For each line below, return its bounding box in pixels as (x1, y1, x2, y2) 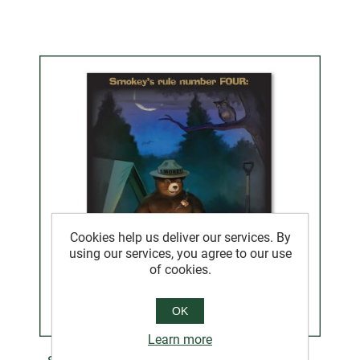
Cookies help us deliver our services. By (69, 229, 291, 245)
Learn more (148, 331, 212, 347)
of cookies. (149, 261, 211, 277)
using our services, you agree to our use (68, 245, 292, 261)
